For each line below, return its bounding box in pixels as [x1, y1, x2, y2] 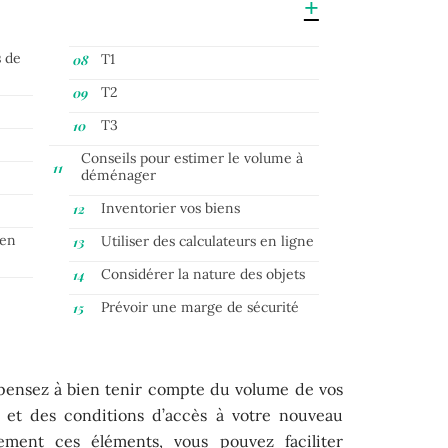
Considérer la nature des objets [101, 264, 305, 283]
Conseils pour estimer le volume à [81, 148, 303, 167]
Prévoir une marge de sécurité [101, 297, 299, 316]
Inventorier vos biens [101, 198, 240, 217]
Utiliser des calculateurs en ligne [101, 231, 314, 250]
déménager [81, 165, 156, 184]
